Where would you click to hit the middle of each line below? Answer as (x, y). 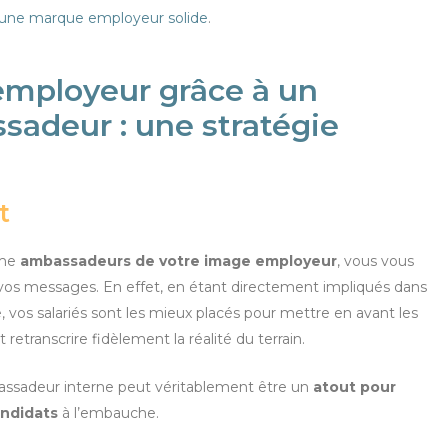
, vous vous (375, 260)
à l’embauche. (108, 413)
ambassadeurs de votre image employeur (178, 260)
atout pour (354, 387)
